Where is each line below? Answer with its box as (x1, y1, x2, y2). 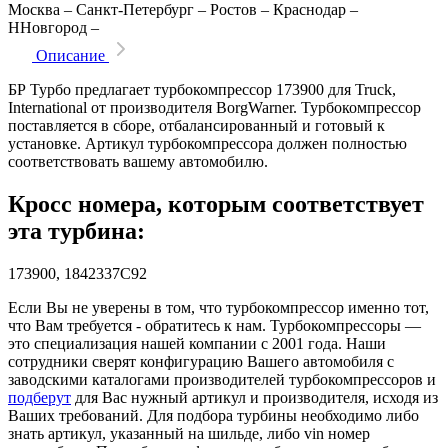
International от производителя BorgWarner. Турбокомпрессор (8, 99, 421, 117)
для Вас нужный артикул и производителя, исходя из (71, 389, 438, 407)
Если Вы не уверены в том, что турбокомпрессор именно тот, (8, 299, 429, 317)
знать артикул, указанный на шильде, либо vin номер (8, 425, 370, 443)
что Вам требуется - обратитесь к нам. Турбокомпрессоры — (8, 317, 421, 335)
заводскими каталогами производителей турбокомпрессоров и (8, 371, 436, 389)
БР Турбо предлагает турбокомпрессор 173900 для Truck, (8, 81, 396, 99)
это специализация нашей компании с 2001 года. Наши (8, 335, 386, 353)
